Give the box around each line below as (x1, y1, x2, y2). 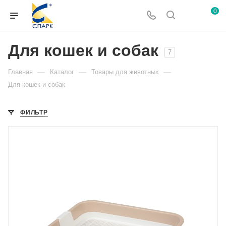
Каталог (50, 68, 74, 76)
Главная (8, 68, 33, 76)
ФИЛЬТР (20, 109, 48, 116)
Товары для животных (91, 68, 159, 76)
